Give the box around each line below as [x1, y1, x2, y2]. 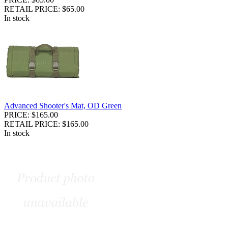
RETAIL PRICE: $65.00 [4, 4, 84, 13]
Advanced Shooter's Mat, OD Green [4, 101, 122, 110]
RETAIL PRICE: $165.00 [4, 119, 89, 128]
